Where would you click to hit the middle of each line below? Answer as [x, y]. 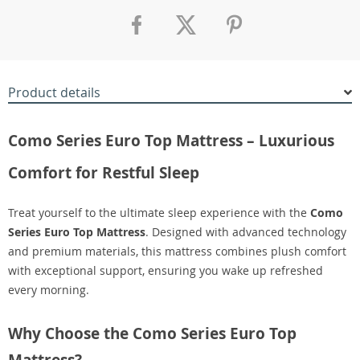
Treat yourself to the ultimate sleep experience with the [159, 213]
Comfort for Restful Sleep [104, 173]
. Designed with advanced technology [246, 232]
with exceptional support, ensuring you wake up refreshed [166, 270]
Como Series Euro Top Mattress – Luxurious [171, 141]
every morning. [49, 290]
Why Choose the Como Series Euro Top [152, 333]
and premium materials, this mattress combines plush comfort [177, 251]
